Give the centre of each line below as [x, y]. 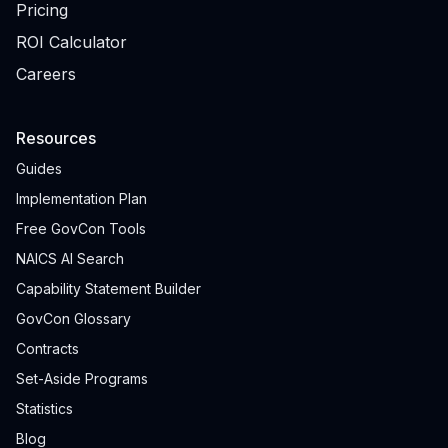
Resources [56, 138]
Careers [46, 74]
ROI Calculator [71, 42]
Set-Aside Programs [82, 379]
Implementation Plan [81, 199]
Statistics [44, 409]
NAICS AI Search [70, 259]
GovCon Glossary [73, 319]
